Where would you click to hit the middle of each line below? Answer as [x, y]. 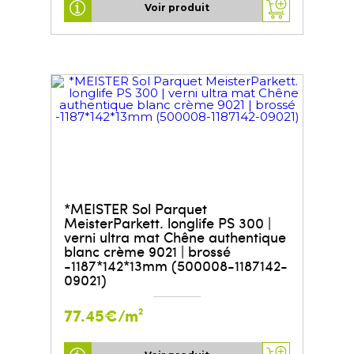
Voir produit [177, 8]
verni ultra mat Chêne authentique [175, 236]
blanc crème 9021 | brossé [147, 250]
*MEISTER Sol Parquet [135, 208]
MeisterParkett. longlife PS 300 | [167, 222]
